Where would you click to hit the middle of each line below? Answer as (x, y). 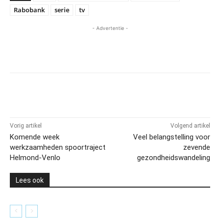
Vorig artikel (26, 125)
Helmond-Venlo (35, 157)
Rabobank (29, 10)
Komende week (35, 137)
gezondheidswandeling (173, 157)
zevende (196, 147)
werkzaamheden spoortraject (58, 147)
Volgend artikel (190, 125)
